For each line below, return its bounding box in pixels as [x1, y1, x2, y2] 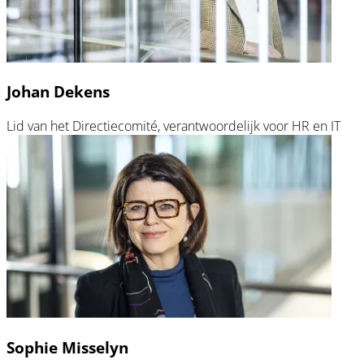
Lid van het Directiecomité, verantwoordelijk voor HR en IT [6, 117, 340, 135]
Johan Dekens [6, 81, 110, 102]
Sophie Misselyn [6, 336, 128, 357]
